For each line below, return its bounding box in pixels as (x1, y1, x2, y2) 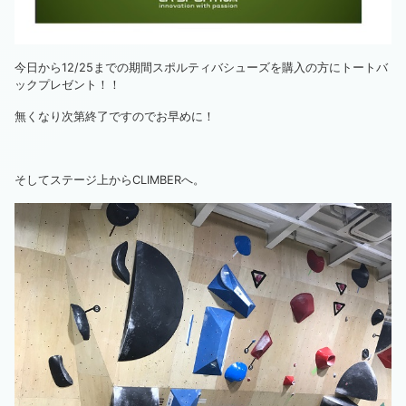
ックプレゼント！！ (14, 77, 121, 92)
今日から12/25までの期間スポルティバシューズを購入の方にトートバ (14, 60, 388, 74)
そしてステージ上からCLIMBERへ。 (14, 172, 205, 187)
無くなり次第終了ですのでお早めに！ (14, 109, 215, 123)
